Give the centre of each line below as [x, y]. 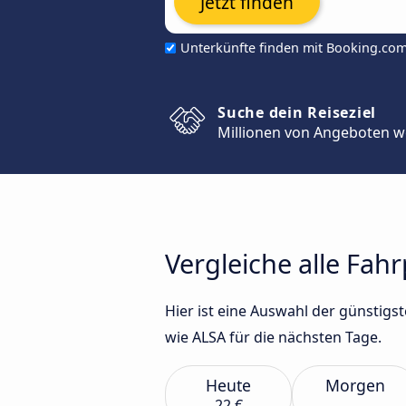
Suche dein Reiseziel [297, 112]
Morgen [355, 385]
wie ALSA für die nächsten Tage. [273, 337]
